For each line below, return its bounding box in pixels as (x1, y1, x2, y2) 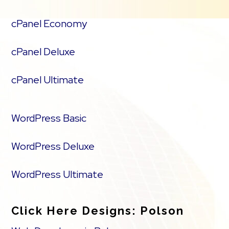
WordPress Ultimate (11, 168, 104, 181)
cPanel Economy (11, 17, 87, 30)
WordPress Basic (11, 111, 87, 125)
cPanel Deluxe (11, 45, 76, 58)
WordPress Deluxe (11, 140, 95, 153)
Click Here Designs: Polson (11, 204, 185, 217)
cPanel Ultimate (11, 73, 84, 86)
